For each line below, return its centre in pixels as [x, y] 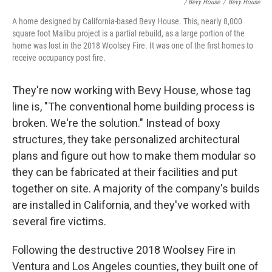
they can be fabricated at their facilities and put [125, 172]
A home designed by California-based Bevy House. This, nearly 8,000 [127, 22]
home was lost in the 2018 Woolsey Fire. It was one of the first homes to [133, 46]
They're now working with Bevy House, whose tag [131, 90]
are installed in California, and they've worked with [131, 205]
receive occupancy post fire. [59, 58]
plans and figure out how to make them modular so [134, 156]
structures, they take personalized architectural [126, 140]
